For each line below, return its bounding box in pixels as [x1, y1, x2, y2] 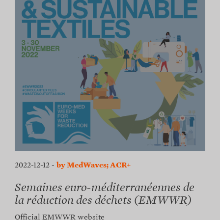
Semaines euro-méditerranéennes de [15, 182, 194, 193]
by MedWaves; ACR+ [56, 162, 131, 169]
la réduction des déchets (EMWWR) [15, 195, 192, 206]
